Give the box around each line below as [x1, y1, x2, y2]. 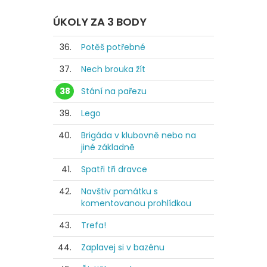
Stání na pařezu [81, 85, 147, 97]
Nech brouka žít [81, 63, 145, 75]
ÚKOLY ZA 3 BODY [53, 14, 147, 29]
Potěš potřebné [81, 41, 145, 53]
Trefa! [81, 219, 106, 231]
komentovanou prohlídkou [81, 197, 191, 209]
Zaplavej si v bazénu [81, 241, 164, 253]
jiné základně [81, 141, 135, 153]
